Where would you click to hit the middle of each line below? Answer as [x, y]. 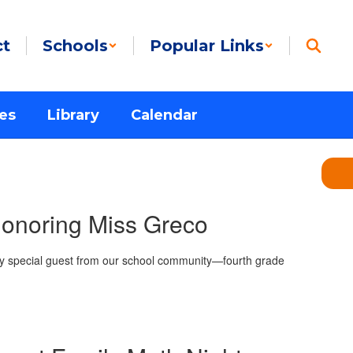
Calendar [164, 115]
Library [73, 115]
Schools [75, 46]
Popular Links [207, 46]
